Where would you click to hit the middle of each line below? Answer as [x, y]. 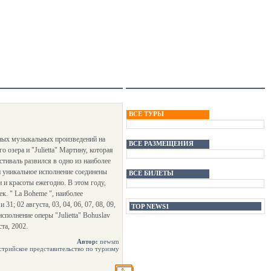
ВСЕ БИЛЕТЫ [151, 173]
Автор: [87, 241]
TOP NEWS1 [150, 206]
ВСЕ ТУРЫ [146, 114]
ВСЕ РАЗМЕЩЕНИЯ [161, 143]
